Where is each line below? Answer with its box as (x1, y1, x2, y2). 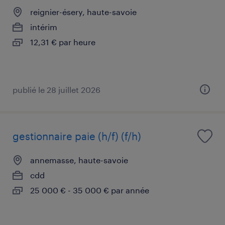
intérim (30, 22, 57, 32)
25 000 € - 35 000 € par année (30, 185, 149, 195)
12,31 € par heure (30, 37, 95, 47)
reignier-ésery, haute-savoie (30, 7, 137, 17)
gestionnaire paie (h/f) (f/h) (13, 130, 141, 142)
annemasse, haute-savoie (30, 155, 128, 165)
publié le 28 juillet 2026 (13, 84, 100, 94)
